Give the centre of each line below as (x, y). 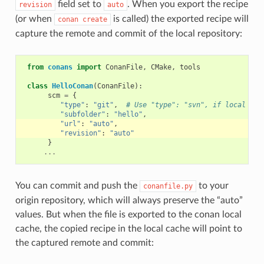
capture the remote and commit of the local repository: (128, 33)
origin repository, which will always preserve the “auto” (129, 200)
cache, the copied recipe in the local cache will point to (128, 228)
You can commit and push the (77, 185)
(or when (34, 19)
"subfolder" (82, 114)
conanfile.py (168, 186)
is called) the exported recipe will (179, 19)
